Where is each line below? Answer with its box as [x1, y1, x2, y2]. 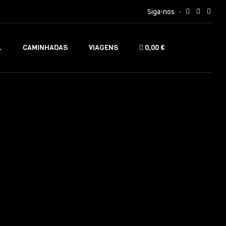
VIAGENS [88, 43, 118, 53]
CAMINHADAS [22, 43, 68, 53]
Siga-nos [147, 7, 175, 16]
